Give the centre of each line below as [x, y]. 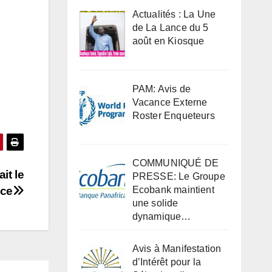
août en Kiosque [168, 41]
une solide [155, 203]
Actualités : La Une [174, 14]
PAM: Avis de [161, 89]
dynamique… [161, 217]
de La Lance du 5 [170, 27]
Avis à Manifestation [177, 249]
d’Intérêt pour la [166, 262]
